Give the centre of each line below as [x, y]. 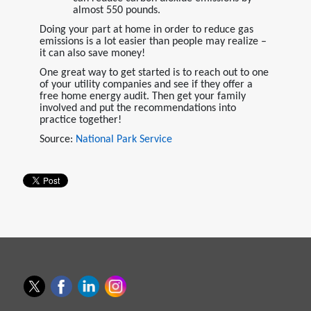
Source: [57, 139]
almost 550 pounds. [116, 10]
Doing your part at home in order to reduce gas [146, 30]
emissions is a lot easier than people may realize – [153, 41]
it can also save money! [92, 53]
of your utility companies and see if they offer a [146, 84]
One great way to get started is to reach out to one [154, 73]
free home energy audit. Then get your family [142, 96]
